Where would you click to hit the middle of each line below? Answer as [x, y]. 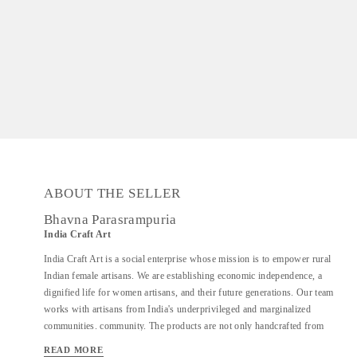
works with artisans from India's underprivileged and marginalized [177, 310]
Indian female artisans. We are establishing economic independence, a [183, 276]
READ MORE [74, 350]
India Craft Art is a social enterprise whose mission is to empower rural [188, 259]
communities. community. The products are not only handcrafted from [184, 326]
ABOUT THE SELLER [112, 194]
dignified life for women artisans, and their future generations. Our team [189, 293]
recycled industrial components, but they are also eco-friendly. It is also [187, 343]
